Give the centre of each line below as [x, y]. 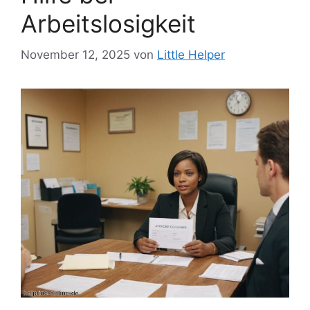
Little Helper [191, 54]
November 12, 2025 [75, 54]
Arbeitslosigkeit [108, 24]
